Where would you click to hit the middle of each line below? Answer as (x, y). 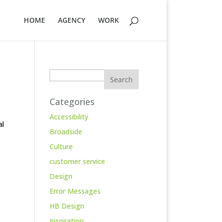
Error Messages (75, 191)
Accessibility (69, 117)
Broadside (66, 132)
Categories (72, 102)
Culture (61, 146)
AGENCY (72, 20)
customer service (77, 161)
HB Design (67, 206)
